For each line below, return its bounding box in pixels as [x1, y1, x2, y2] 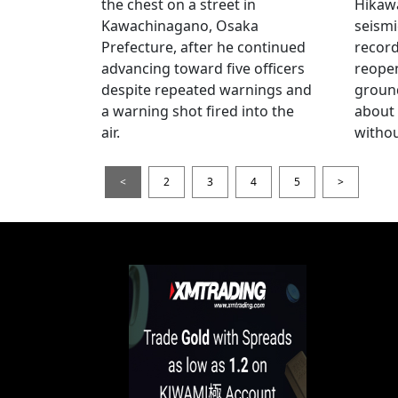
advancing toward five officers [101, 58, 305, 78]
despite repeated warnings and [101, 79, 312, 99]
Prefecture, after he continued [101, 36, 306, 57]
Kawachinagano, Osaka [101, 15, 259, 36]
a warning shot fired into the [101, 100, 294, 121]
